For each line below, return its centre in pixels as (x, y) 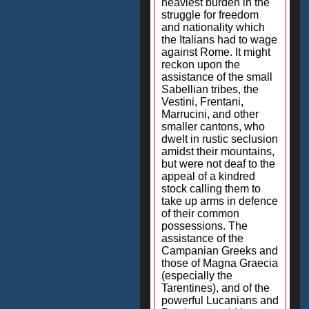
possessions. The (205, 226)
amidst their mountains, (218, 151)
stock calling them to (211, 189)
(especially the (197, 276)
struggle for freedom (210, 15)
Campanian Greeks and (220, 251)
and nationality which (213, 27)
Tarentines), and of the (216, 288)
